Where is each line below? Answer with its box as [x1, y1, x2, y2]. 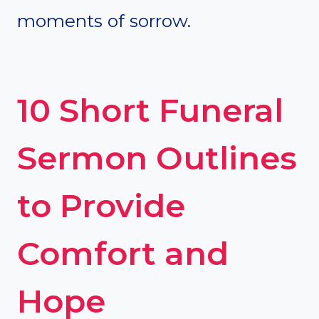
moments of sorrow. [17, 10, 191, 32]
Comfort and [17, 233, 229, 273]
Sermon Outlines [17, 137, 297, 177]
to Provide [17, 185, 185, 225]
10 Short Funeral [17, 90, 283, 130]
